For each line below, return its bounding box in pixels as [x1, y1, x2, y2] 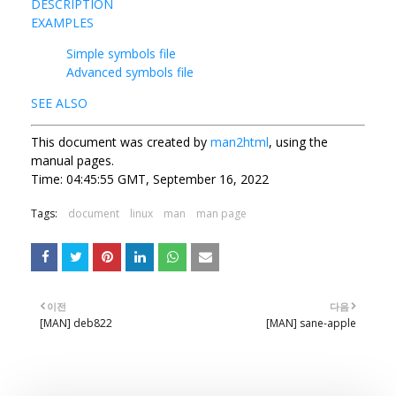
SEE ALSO [31, 94, 88, 111]
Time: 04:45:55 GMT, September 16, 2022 [31, 170, 269, 187]
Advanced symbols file [66, 63, 194, 80]
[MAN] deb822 [40, 315, 112, 331]
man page [196, 205, 247, 221]
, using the [269, 133, 328, 150]
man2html [210, 133, 269, 150]
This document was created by [31, 133, 210, 150]
